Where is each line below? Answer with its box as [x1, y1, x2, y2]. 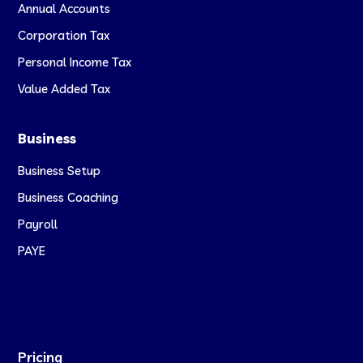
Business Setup [18, 163, 101, 179]
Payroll [18, 216, 58, 233]
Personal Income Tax [18, 54, 132, 70]
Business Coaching [18, 190, 119, 206]
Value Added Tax [18, 81, 111, 97]
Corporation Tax [18, 28, 110, 44]
